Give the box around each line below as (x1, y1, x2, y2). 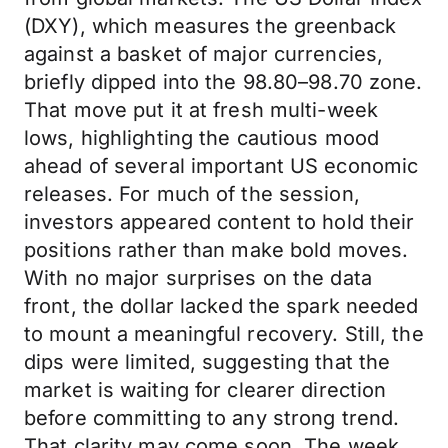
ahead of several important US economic (24, 154, 419, 178)
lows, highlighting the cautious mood (24, 126, 380, 150)
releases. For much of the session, (24, 182, 360, 206)
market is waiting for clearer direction (24, 378, 387, 402)
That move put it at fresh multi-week (24, 98, 379, 122)
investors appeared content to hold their (24, 210, 415, 234)
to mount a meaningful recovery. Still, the (24, 322, 424, 346)
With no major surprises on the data (24, 266, 372, 290)
